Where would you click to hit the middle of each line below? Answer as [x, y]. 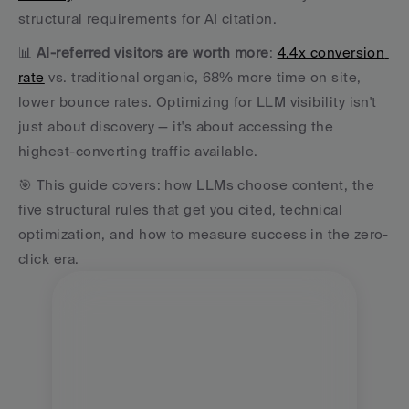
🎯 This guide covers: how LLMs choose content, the [197, 185]
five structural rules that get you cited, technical [180, 210]
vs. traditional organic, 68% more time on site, [203, 77]
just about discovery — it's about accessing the [176, 126]
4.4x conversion [331, 52]
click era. [49, 259]
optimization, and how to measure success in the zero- [204, 234]
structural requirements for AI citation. [150, 19]
